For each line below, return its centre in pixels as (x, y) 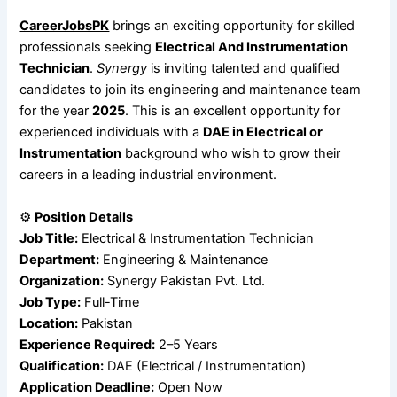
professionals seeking (88, 47)
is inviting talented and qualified (244, 69)
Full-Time (110, 302)
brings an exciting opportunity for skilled (232, 26)
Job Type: (51, 302)
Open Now (189, 387)
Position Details (84, 217)
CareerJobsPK (65, 26)
